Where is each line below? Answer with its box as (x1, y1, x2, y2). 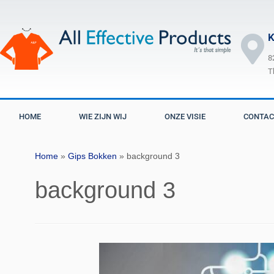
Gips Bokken (68, 151, 117, 161)
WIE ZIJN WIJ (79, 112, 127, 121)
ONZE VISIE (165, 112, 206, 121)
